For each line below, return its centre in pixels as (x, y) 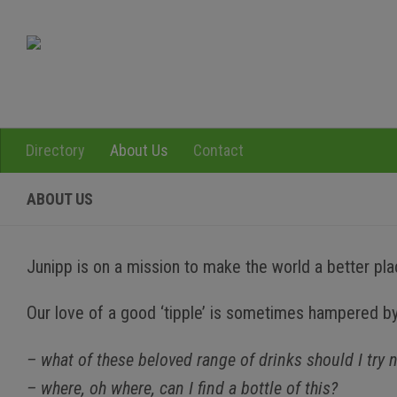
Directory (55, 150)
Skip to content (74, 26)
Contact (218, 150)
